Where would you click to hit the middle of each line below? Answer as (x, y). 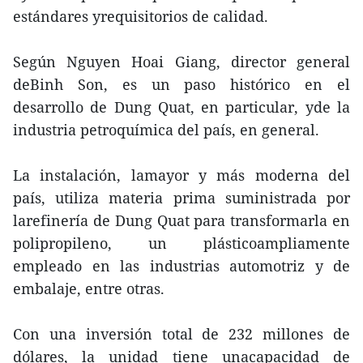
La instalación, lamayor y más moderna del (181, 175)
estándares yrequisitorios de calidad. (141, 16)
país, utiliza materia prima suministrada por (181, 198)
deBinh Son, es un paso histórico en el (181, 84)
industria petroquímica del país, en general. (166, 130)
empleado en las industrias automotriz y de (181, 266)
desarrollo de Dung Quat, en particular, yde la (181, 107)
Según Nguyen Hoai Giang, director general (181, 62)
